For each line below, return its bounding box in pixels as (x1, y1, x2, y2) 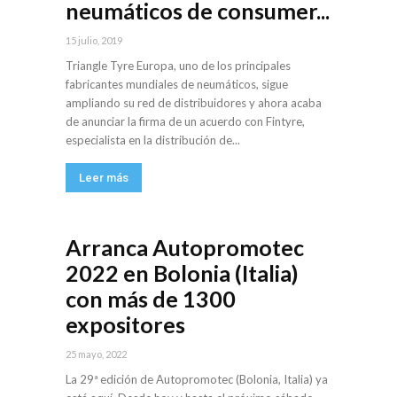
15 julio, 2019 (66, 35, 122, 47)
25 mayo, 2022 (66, 348, 127, 361)
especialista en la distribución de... (66, 133, 240, 148)
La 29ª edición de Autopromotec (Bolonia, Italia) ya (66, 372, 328, 387)
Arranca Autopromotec (66, 234, 304, 261)
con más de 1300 (66, 285, 236, 313)
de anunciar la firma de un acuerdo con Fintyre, (66, 114, 305, 129)
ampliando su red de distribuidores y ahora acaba (66, 96, 322, 111)
